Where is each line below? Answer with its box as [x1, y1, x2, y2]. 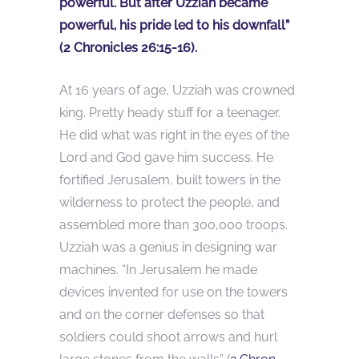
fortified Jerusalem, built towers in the [59, 171, 280, 188]
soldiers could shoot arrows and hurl [59, 329, 277, 345]
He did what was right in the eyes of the [59, 127, 289, 143]
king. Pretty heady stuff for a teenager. [59, 104, 280, 120]
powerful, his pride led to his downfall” [59, 17, 289, 33]
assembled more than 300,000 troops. [59, 216, 288, 232]
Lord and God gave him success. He [59, 149, 273, 165]
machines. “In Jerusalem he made [59, 261, 257, 277]
